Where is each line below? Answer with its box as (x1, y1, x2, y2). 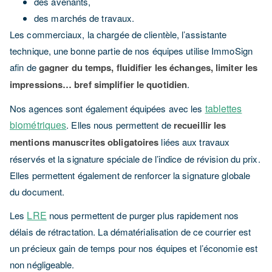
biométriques (10, 118, 67, 132)
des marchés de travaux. (34, 12, 135, 24)
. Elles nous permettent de (66, 118, 174, 131)
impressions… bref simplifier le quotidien (10, 78, 188, 91)
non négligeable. (10, 258, 75, 271)
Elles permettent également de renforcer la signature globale (10, 169, 251, 182)
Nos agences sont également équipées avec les (10, 102, 205, 115)
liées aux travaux (158, 135, 230, 148)
